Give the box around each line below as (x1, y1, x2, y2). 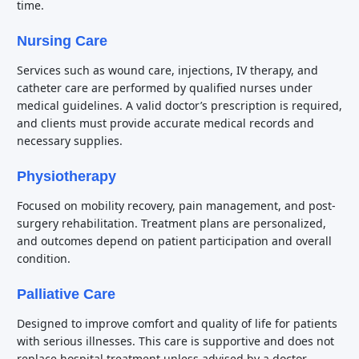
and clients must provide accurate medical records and (17, 115, 314, 131)
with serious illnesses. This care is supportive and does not (17, 333, 334, 349)
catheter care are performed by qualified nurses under (17, 80, 313, 95)
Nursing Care (17, 33, 107, 49)
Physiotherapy (17, 168, 116, 184)
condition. (17, 251, 71, 266)
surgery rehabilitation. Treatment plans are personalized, (17, 216, 326, 231)
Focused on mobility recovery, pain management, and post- (17, 198, 336, 213)
